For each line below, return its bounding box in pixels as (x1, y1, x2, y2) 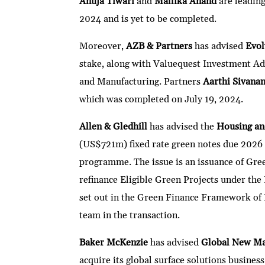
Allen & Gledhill (79, 121, 148, 133)
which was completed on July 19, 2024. (79, 93, 244, 106)
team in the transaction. (79, 209, 180, 222)
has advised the (147, 121, 217, 133)
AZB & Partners (126, 40, 193, 53)
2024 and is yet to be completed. (79, 13, 217, 25)
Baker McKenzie (79, 237, 148, 249)
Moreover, (79, 40, 127, 53)
